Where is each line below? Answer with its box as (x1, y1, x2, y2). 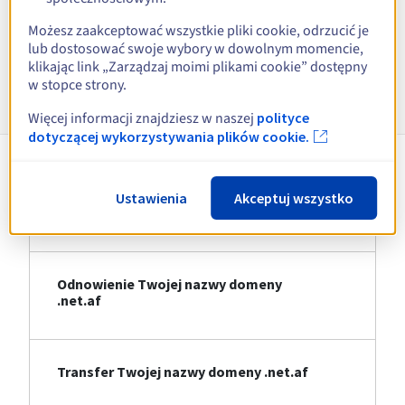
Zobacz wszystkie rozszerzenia (96, 20, 295, 39)
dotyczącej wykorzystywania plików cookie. (28, 127, 310, 146)
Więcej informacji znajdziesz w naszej (28, 108, 258, 128)
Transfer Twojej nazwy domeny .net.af (57, 363, 308, 381)
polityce (257, 108, 310, 127)
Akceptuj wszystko (233, 188, 353, 207)
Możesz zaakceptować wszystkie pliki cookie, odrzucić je (28, 20, 370, 41)
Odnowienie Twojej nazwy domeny (57, 275, 282, 294)
